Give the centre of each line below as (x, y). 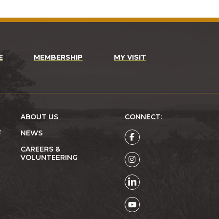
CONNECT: (143, 117)
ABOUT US (39, 117)
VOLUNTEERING (49, 157)
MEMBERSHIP (58, 57)
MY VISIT (130, 57)
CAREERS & (40, 149)
